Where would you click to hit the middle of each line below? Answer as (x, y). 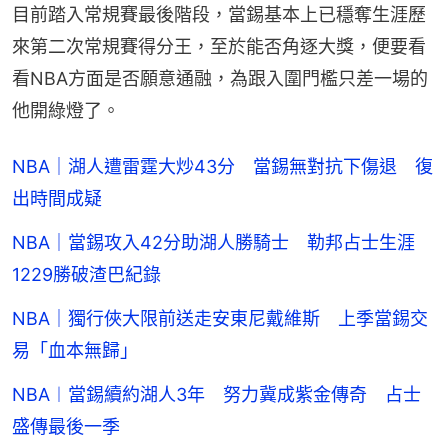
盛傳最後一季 (66, 427)
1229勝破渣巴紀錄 (86, 275)
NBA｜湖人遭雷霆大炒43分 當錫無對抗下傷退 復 (222, 167)
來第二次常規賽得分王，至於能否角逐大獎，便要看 (219, 47)
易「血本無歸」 (75, 351)
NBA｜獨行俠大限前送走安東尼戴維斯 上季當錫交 (220, 319)
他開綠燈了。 (66, 111)
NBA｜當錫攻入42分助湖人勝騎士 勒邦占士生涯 (213, 243)
